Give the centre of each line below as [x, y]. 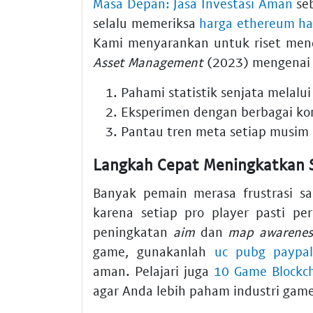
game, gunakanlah [154, 251]
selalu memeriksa [146, 23]
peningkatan [133, 231]
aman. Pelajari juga [154, 270]
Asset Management [148, 62]
